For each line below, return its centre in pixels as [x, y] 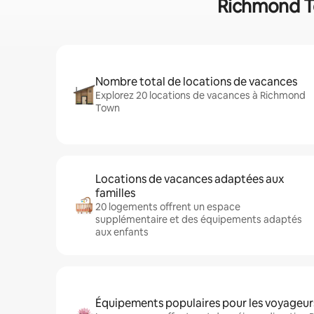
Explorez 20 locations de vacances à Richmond [200, 95]
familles [115, 193]
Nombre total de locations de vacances [196, 82]
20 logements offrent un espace [168, 207]
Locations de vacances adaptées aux [190, 179]
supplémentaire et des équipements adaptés [199, 219]
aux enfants [122, 232]
